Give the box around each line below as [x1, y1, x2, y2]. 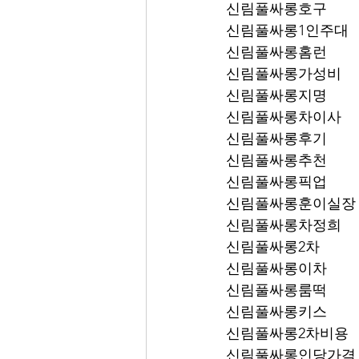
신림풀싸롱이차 [226, 260, 327, 277]
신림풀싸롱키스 [226, 303, 327, 321]
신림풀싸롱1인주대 [226, 22, 349, 39]
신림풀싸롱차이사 [226, 108, 341, 126]
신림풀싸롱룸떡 [226, 281, 327, 299]
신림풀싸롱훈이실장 [226, 195, 356, 212]
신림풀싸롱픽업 [327, 173, 354, 191]
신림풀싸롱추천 [226, 151, 327, 169]
